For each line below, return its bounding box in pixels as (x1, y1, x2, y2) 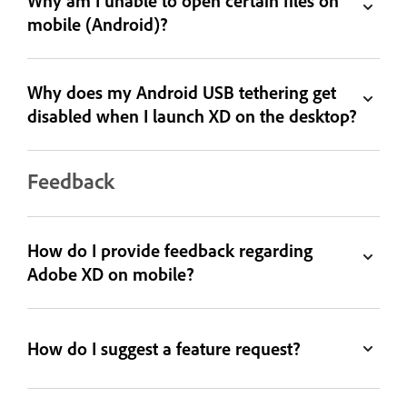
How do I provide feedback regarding (27, 240, 313, 263)
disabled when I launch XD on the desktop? (27, 105, 358, 128)
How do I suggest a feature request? (27, 337, 302, 360)
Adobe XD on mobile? (27, 263, 195, 286)
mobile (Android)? (27, 14, 169, 36)
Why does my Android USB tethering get (27, 82, 337, 104)
